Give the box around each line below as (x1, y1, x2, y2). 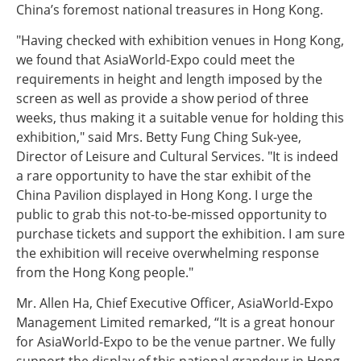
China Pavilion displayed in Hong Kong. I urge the (16, 186, 313, 204)
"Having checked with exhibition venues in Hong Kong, (16, 31, 344, 49)
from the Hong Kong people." (16, 263, 193, 281)
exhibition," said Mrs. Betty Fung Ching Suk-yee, (16, 128, 301, 146)
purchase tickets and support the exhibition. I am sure (16, 225, 345, 243)
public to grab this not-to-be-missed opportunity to (16, 205, 327, 223)
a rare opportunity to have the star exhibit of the (16, 167, 311, 185)
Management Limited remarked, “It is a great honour (16, 313, 335, 331)
